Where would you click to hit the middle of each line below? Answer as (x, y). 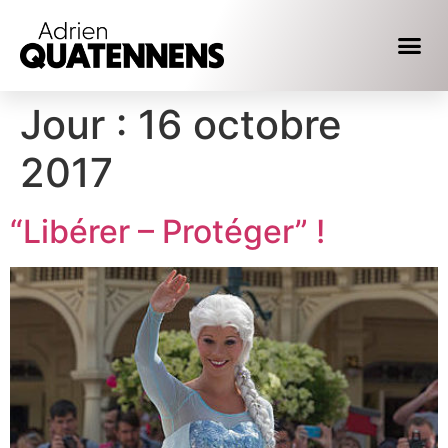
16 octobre (240, 125)
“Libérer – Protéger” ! (167, 232)
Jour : (79, 125)
